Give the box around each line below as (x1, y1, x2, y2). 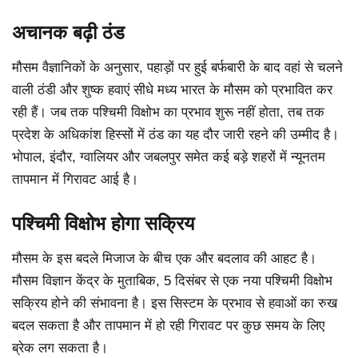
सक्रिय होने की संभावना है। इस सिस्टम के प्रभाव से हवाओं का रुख (12, 296, 337, 312)
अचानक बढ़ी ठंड (12, 21, 125, 43)
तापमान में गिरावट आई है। (12, 171, 138, 187)
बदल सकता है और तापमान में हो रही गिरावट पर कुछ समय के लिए (12, 318, 324, 334)
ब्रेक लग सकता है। (12, 340, 108, 356)
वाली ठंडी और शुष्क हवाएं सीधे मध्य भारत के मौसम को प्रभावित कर (12, 82, 332, 97)
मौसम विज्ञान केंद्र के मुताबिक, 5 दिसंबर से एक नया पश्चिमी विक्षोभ (12, 273, 332, 289)
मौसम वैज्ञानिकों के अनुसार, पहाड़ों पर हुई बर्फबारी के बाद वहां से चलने (12, 59, 343, 75)
